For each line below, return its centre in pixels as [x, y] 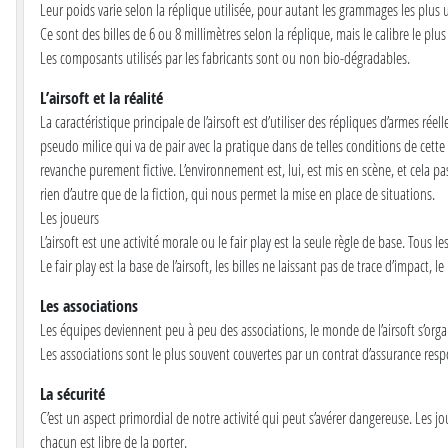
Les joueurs [69, 218]
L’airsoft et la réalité [101, 98]
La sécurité [72, 394]
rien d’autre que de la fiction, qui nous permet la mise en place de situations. [237, 194]
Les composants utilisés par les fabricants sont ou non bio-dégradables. [225, 58]
